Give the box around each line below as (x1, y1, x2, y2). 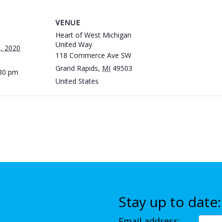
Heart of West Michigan (55, 30, 131, 40)
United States (55, 76, 99, 86)
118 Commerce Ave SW (55, 51, 131, 60)
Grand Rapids (55, 63, 98, 73)
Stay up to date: (118, 192, 221, 211)
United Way (55, 40, 92, 49)
